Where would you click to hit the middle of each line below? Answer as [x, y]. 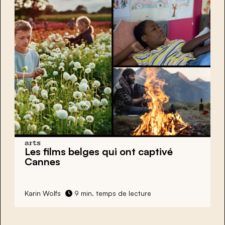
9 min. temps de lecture [112, 193]
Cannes [42, 161]
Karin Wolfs [43, 193]
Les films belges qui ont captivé [99, 151]
